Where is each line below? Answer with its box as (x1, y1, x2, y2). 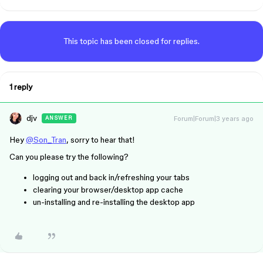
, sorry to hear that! (66, 135, 135, 144)
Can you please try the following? (9, 152, 129, 161)
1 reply (9, 82, 32, 92)
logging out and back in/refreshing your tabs (33, 173, 190, 182)
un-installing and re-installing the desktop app (33, 197, 195, 207)
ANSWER (45, 115, 73, 121)
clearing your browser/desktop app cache (33, 185, 183, 194)
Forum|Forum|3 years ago (174, 114, 254, 122)
